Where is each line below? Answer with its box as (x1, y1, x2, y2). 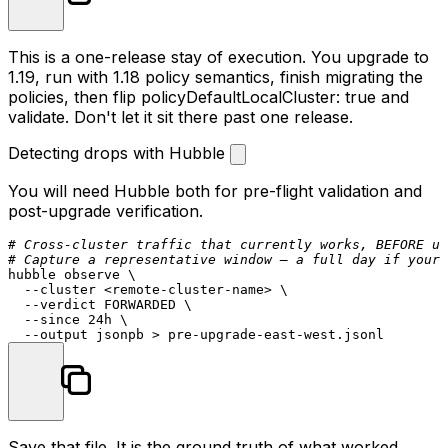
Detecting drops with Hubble (8, 142, 230, 163)
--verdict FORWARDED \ (8, 296, 192, 312)
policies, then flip (8, 86, 141, 107)
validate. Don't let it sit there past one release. (8, 106, 353, 127)
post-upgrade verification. (8, 200, 203, 221)
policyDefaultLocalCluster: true (141, 86, 376, 107)
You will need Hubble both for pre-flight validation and (8, 180, 422, 201)
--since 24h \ (8, 311, 128, 327)
